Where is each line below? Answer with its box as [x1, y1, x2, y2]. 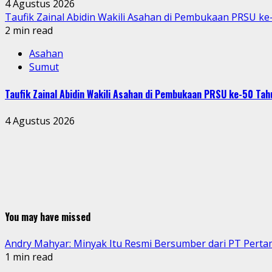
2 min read [5, 24, 53, 38]
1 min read [5, 250, 53, 264]
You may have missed [5, 209, 90, 225]
